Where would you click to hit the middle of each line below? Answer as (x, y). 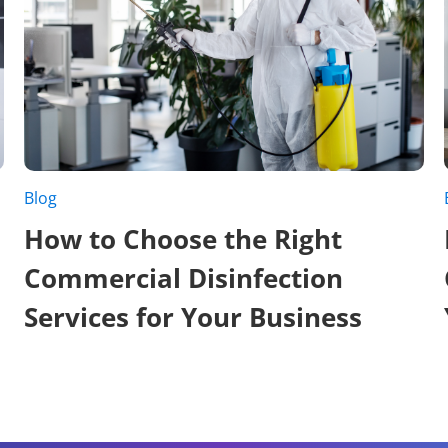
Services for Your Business (192, 316)
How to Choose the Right (182, 238)
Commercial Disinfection (183, 277)
